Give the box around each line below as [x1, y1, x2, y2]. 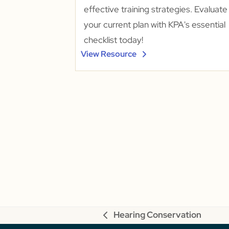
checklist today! [83, 34, 143, 45]
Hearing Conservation [113, 209, 201, 220]
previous [102, 216, 139, 227]
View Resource [80, 48, 136, 59]
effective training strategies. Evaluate [83, 3, 227, 15]
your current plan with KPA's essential [83, 18, 225, 30]
